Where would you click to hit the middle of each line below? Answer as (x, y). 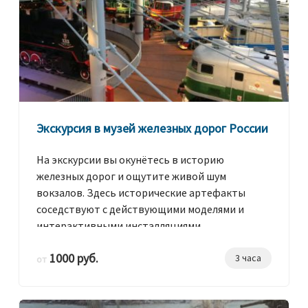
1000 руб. (73, 258)
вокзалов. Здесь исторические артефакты (141, 192)
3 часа (248, 258)
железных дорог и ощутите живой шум (131, 176)
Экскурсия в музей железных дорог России (152, 128)
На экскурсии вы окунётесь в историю (130, 159)
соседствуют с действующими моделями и (140, 209)
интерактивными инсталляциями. (120, 225)
